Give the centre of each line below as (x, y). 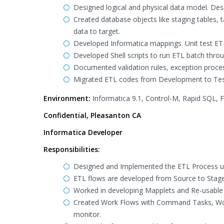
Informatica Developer (83, 132)
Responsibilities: (72, 149)
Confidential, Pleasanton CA (92, 115)
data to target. (97, 31)
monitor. (87, 214)
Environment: (67, 98)
